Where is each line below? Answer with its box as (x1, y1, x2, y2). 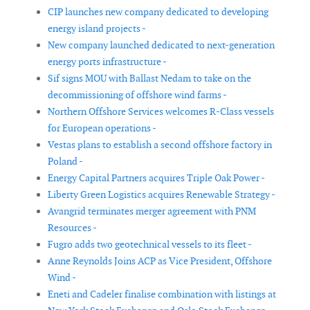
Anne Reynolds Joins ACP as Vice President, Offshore (48, 255, 272, 268)
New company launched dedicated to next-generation (48, 39, 275, 52)
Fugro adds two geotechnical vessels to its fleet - (48, 238, 252, 251)
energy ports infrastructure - (48, 55, 167, 69)
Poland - (48, 155, 83, 168)
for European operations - (48, 122, 156, 135)
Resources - (48, 221, 97, 235)
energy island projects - (48, 22, 146, 35)
